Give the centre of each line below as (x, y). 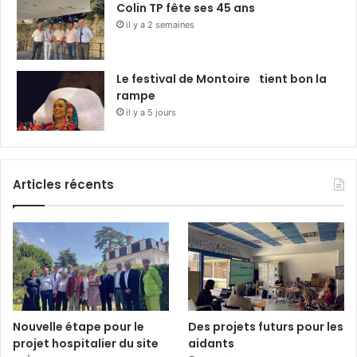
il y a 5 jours (151, 113)
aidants (212, 343)
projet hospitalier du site (86, 343)
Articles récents (63, 185)
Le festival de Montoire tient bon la (222, 79)
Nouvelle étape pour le (78, 326)
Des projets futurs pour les (266, 326)
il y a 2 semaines (160, 25)
